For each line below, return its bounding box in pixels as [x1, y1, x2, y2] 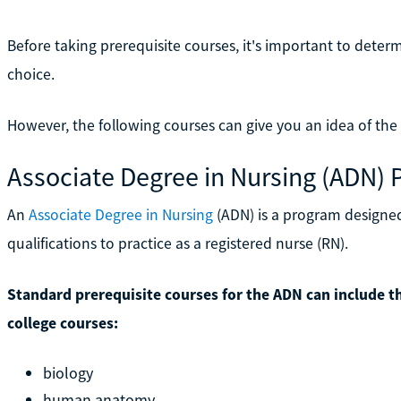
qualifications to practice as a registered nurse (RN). [6, 233, 348, 253]
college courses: [6, 312, 118, 333]
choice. [6, 64, 55, 84]
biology [42, 362, 93, 383]
